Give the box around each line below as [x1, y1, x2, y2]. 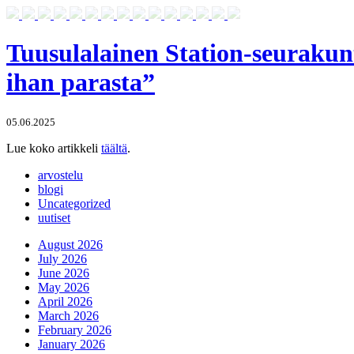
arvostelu [38, 168, 83, 182]
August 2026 [38, 237, 103, 251]
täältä [101, 141, 127, 155]
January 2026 [38, 337, 105, 351]
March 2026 [38, 308, 99, 322]
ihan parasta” [6, 68, 155, 97]
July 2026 [38, 251, 87, 265]
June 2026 [38, 265, 89, 280]
